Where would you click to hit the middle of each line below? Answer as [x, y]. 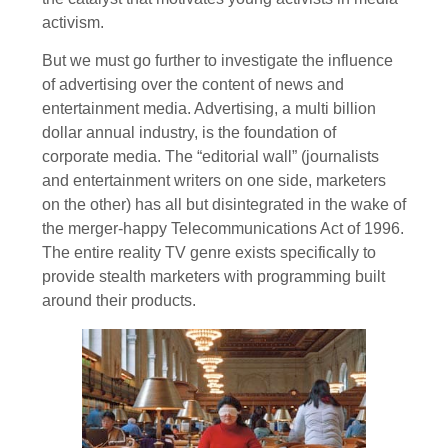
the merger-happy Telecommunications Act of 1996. [223, 229]
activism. [73, 22]
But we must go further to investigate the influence [217, 61]
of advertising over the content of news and [193, 85]
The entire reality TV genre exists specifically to [209, 253]
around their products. [119, 301]
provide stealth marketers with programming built [213, 277]
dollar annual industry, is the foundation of [189, 133]
